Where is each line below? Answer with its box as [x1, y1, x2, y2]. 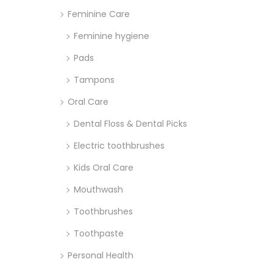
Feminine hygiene [74, 29, 149, 42]
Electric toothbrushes [74, 139, 165, 152]
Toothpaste [74, 227, 124, 239]
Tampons [74, 73, 115, 86]
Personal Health [68, 249, 133, 261]
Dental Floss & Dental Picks [74, 117, 187, 130]
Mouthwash [74, 183, 123, 196]
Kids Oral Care [74, 161, 133, 174]
